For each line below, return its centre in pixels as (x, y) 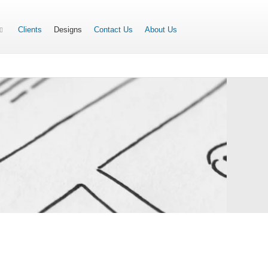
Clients (30, 30)
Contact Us (114, 30)
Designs (68, 30)
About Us (161, 30)
